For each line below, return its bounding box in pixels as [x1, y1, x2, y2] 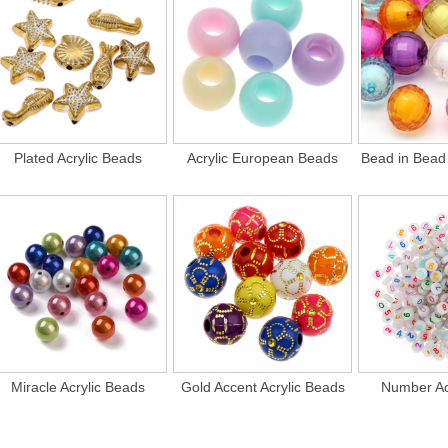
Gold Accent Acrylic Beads [180, 378, 345, 395]
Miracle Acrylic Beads [11, 378, 146, 395]
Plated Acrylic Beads [14, 149, 143, 166]
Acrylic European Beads [187, 149, 339, 166]
